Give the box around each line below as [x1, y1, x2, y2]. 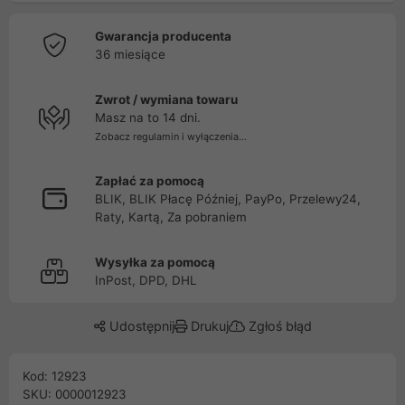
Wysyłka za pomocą [95, 255, 215, 269]
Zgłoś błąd [244, 318, 312, 334]
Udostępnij [105, 318, 174, 334]
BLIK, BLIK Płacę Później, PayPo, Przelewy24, [95, 192, 361, 206]
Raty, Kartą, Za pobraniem [95, 210, 247, 224]
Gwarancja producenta [95, 29, 231, 43]
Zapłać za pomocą [95, 174, 204, 188]
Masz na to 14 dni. [95, 110, 201, 125]
